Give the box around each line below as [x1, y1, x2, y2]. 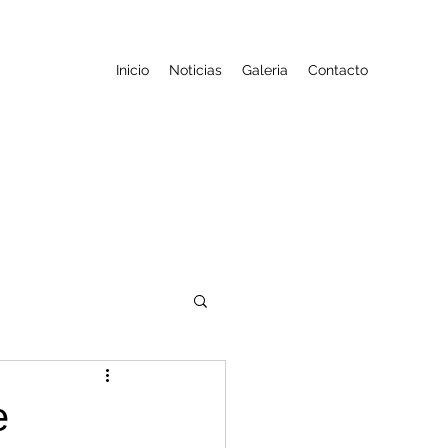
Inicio [116, 62, 149, 78]
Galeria [242, 62, 288, 78]
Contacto [308, 62, 368, 78]
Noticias [169, 62, 222, 78]
